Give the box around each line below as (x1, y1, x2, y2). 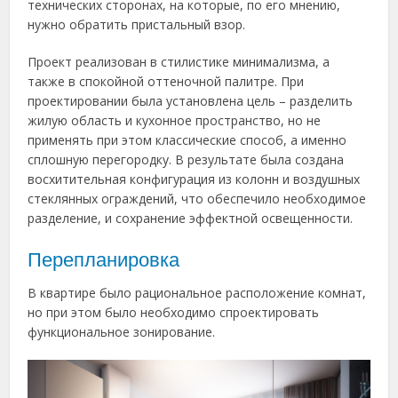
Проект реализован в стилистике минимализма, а (28, 52, 330, 70)
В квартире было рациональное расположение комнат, (28, 283, 367, 301)
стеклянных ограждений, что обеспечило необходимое (28, 189, 367, 207)
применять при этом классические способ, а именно (28, 131, 347, 148)
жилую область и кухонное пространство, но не (28, 111, 322, 129)
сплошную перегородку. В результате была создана (28, 150, 345, 168)
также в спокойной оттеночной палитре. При (28, 72, 305, 90)
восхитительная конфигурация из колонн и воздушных (28, 170, 361, 187)
